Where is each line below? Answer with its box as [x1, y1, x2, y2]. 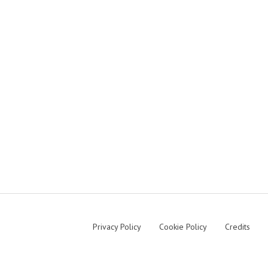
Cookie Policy [159, 221, 207, 233]
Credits [225, 221, 250, 233]
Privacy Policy [93, 221, 141, 233]
